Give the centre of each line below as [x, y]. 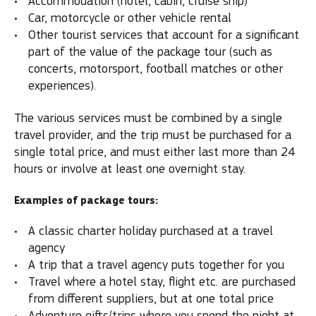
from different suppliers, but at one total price [151, 299]
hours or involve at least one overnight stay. [130, 169]
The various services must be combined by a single [148, 118]
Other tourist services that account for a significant [164, 35]
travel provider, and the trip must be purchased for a [153, 135]
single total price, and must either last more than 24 [154, 152]
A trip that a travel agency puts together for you [156, 265]
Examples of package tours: [86, 200]
